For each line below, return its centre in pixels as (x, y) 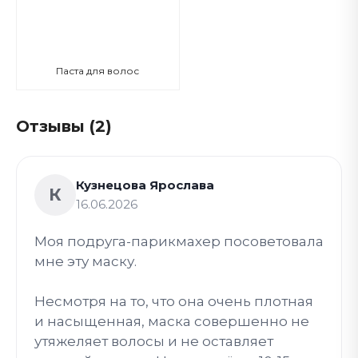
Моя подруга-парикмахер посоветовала (179, 241)
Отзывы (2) (64, 126)
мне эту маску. (86, 261)
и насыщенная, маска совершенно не (172, 321)
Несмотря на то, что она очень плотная (174, 301)
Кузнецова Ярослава (145, 185)
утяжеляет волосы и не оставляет (154, 341)
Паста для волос (98, 70)
